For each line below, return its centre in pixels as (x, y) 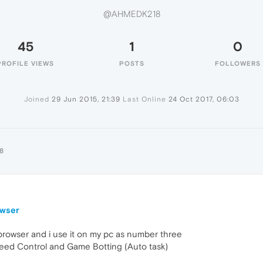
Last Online (144, 99)
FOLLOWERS (238, 63)
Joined (36, 99)
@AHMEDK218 (131, 14)
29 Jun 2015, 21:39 (86, 99)
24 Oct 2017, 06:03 (204, 99)
